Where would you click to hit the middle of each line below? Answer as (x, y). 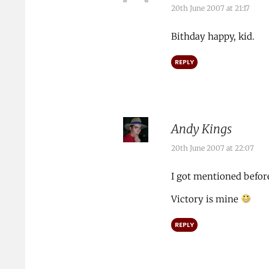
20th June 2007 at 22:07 (212, 148)
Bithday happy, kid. (213, 36)
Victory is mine (206, 199)
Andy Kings (201, 128)
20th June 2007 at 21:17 (210, 8)
